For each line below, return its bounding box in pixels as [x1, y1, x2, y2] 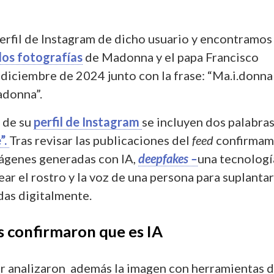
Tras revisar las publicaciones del [9, 132, 192, 147]
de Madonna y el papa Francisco [83, 49, 259, 64]
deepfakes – [138, 150, 198, 166]
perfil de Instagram [34, 114, 142, 129]
